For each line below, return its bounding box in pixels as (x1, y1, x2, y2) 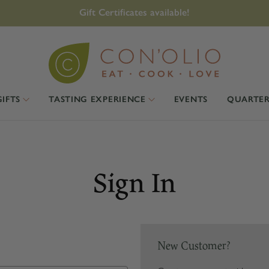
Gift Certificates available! (79, 7, 190, 18)
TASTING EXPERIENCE (49, 94, 146, 105)
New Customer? (157, 237, 231, 253)
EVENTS (174, 94, 208, 105)
